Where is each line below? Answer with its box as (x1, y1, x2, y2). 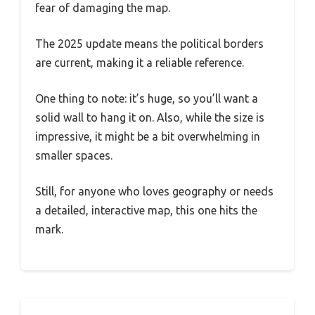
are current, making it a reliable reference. (35, 56, 244, 69)
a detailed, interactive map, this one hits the (35, 203, 257, 217)
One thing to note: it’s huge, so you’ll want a (35, 91, 258, 105)
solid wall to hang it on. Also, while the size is (35, 110, 264, 124)
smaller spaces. (35, 148, 112, 162)
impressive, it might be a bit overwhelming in (35, 129, 260, 143)
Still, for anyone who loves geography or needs (35, 184, 274, 198)
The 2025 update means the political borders (35, 37, 264, 50)
